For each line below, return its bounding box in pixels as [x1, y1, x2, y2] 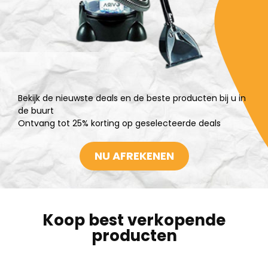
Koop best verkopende [42, 209, 226, 231]
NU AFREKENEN [94, 148, 174, 163]
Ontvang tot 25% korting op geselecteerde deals [18, 117, 221, 129]
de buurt [18, 105, 54, 117]
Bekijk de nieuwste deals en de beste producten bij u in [18, 92, 246, 104]
